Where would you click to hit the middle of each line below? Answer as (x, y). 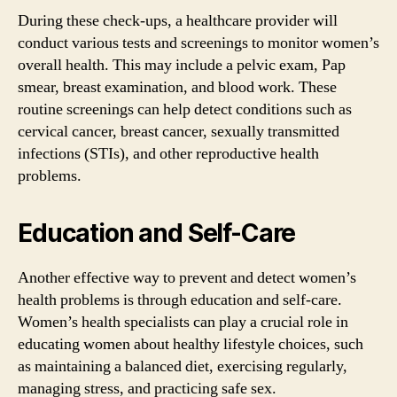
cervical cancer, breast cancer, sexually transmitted (179, 131)
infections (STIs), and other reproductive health (168, 153)
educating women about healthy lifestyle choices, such (191, 344)
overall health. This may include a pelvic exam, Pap (182, 65)
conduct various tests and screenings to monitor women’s (198, 43)
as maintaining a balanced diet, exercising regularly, (183, 366)
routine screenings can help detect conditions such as (185, 109)
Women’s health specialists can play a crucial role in (183, 322)
